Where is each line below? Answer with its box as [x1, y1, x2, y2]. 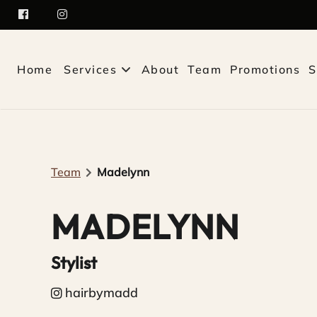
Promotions [230, 62, 301, 76]
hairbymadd [65, 284, 138, 301]
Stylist [51, 252, 97, 274]
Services [64, 62, 117, 76]
